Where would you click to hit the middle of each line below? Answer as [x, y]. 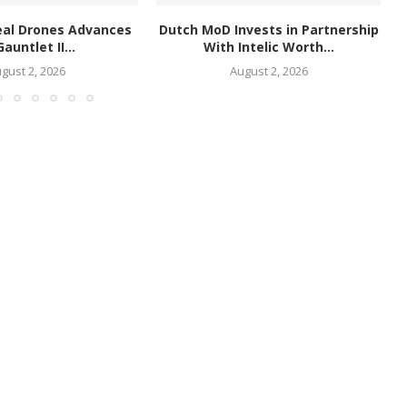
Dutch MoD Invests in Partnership [268, 30]
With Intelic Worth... [268, 47]
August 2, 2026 [268, 71]
